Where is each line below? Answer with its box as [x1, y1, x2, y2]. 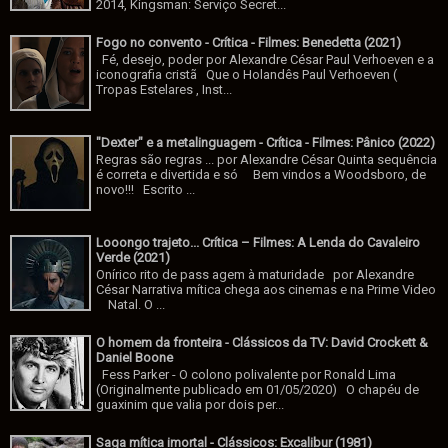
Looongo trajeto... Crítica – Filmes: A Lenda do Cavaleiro [96, 234, 421, 250]
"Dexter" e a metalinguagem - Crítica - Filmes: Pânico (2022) [96, 134, 436, 150]
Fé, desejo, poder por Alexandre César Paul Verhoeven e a [96, 52, 435, 68]
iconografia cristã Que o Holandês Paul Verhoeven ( [96, 67, 398, 83]
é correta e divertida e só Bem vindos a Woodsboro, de [96, 167, 427, 183]
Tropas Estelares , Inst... [96, 82, 233, 98]
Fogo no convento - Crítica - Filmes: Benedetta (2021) [96, 34, 402, 50]
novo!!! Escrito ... [96, 182, 196, 198]
